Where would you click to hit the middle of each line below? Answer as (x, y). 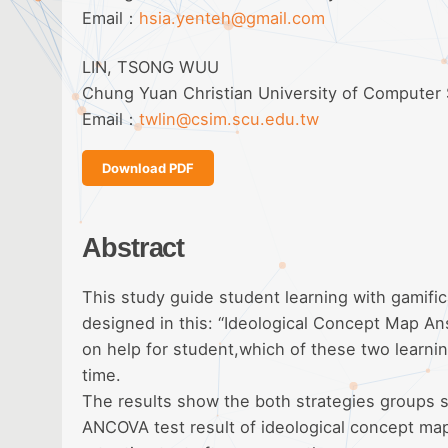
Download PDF (148, 167)
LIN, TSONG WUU (150, 66)
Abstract (133, 247)
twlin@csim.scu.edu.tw (229, 118)
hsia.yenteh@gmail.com (232, 18)
